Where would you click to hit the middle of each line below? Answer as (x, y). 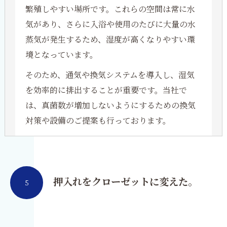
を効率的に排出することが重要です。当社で (106, 90)
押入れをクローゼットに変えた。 (125, 182)
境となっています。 (61, 54)
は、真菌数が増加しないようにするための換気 (110, 105)
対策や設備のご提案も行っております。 (98, 120)
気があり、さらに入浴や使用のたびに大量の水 (110, 24)
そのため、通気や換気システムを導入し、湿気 (110, 75)
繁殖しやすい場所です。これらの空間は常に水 (110, 9)
